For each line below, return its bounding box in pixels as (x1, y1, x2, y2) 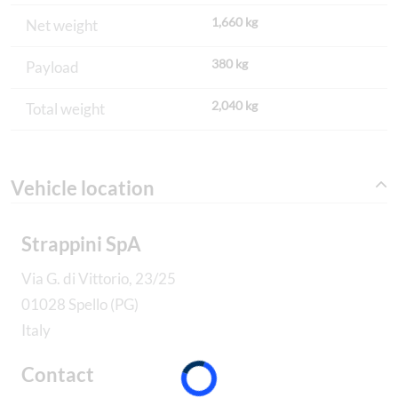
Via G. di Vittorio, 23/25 (21, 268, 176, 288)
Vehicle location (11, 175, 155, 200)
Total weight (26, 99, 105, 119)
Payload (26, 58, 79, 77)
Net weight (26, 16, 98, 36)
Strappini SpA (21, 231, 141, 256)
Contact (21, 362, 94, 386)
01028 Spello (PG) (21, 294, 139, 314)
